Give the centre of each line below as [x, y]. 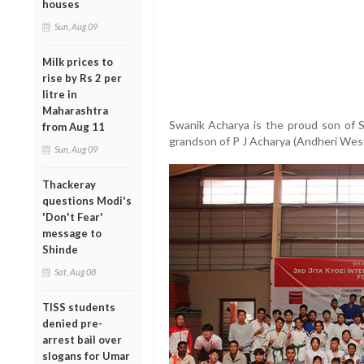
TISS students [79, 307]
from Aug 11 [74, 126]
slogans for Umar [86, 355]
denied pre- [72, 323]
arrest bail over [82, 339]
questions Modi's [87, 200]
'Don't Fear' [73, 217]
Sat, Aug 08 [75, 271]
